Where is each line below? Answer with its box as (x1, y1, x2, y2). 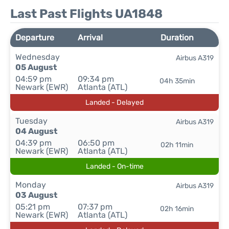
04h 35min (159, 77, 195, 85)
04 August (15, 126, 57, 136)
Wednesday (15, 52, 60, 62)
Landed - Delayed (85, 98, 144, 107)
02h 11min (161, 141, 194, 149)
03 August (15, 190, 57, 200)
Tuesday (15, 116, 48, 126)
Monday (15, 180, 46, 190)
